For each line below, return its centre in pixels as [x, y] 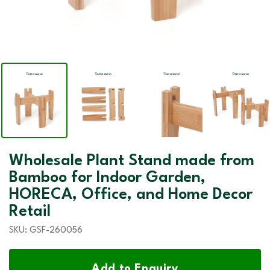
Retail [30, 212]
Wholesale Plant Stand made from [132, 161]
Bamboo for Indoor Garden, [107, 178]
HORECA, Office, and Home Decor [131, 195]
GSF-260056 [56, 231]
